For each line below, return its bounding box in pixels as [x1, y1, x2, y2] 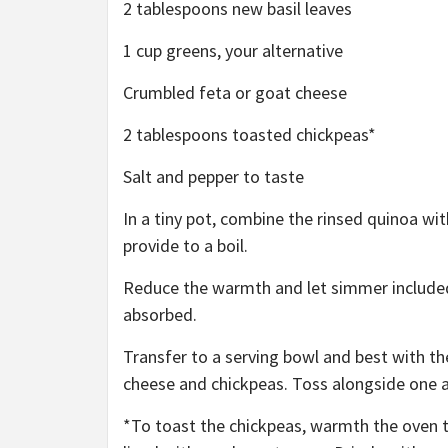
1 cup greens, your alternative [123, 38, 343, 62]
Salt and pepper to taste [123, 164, 308, 188]
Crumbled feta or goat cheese [123, 80, 347, 104]
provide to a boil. [123, 233, 252, 257]
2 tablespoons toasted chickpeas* [123, 122, 376, 146]
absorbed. [123, 302, 201, 326]
